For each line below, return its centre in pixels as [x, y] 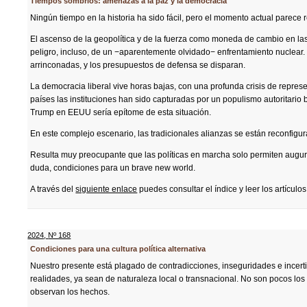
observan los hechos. [70, 292]
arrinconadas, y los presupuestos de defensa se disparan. [138, 65]
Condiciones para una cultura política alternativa [118, 249]
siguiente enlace [107, 189]
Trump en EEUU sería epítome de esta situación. [121, 112]
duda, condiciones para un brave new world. [113, 168]
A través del [53, 189]
